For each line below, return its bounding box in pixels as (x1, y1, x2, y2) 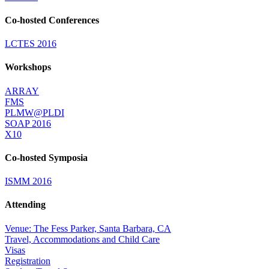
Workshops (5, 62, 51, 73)
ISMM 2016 (5, 176, 52, 187)
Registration (5, 255, 50, 266)
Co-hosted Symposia (5, 152, 88, 163)
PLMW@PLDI (5, 107, 64, 118)
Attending (5, 199, 46, 210)
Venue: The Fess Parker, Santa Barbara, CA (5, 223, 171, 234)
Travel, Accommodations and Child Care (5, 234, 160, 244)
